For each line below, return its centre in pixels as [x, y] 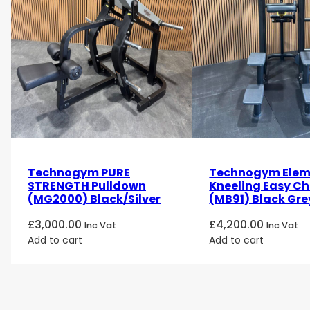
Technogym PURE [79, 173]
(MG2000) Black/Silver [94, 199]
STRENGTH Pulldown [87, 186]
